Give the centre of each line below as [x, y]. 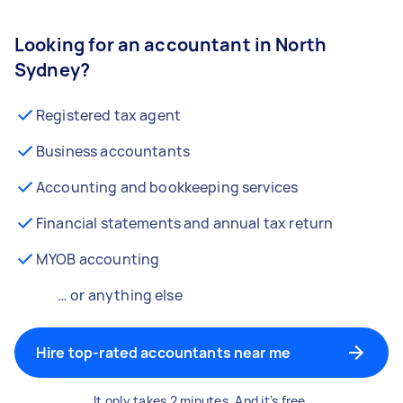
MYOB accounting [98, 259]
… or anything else [120, 295]
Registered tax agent [108, 115]
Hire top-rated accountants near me [164, 353]
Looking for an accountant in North [171, 45]
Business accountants [113, 151]
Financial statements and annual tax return [185, 223]
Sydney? [53, 70]
